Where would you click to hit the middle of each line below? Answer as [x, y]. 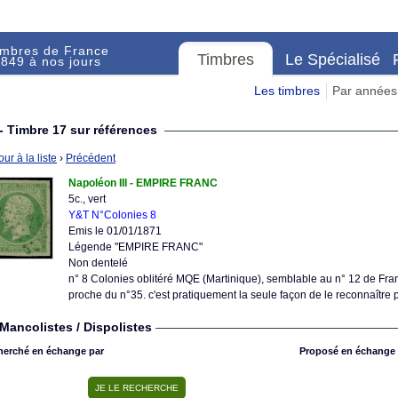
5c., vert [87, 199]
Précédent [91, 158]
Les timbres [287, 91]
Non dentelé [98, 263]
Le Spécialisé [333, 59]
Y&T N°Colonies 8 [112, 215]
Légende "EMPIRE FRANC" [135, 247]
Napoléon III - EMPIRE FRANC [143, 183]
